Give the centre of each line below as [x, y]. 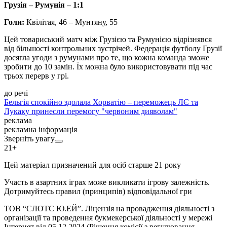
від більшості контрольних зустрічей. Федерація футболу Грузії [113, 49]
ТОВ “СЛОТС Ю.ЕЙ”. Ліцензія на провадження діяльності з [109, 209]
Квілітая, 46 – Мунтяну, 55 [71, 22]
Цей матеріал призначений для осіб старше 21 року [92, 165]
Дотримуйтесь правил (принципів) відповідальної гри [98, 192]
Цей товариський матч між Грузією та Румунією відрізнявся [108, 40]
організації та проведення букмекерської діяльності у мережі [108, 218]
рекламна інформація [41, 130]
